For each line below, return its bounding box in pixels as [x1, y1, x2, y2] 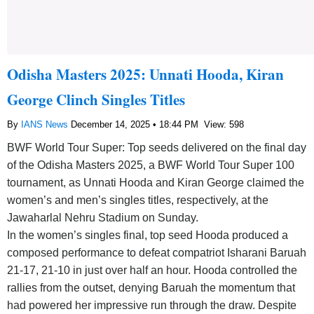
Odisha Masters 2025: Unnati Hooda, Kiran [7, 63, 284, 85]
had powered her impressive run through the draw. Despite [7, 299, 296, 311]
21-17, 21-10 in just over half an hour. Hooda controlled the [7, 264, 297, 276]
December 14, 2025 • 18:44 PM [71, 118, 201, 130]
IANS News [21, 118, 71, 130]
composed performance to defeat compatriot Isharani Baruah [7, 246, 306, 259]
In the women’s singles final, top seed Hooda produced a [7, 228, 288, 241]
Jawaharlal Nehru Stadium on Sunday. [7, 211, 198, 224]
